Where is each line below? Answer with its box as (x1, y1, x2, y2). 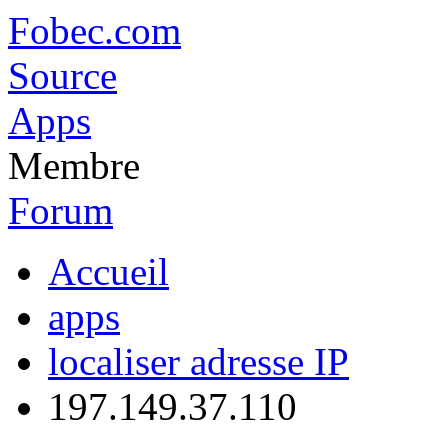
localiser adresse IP (48, 340, 349, 383)
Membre (8, 144, 140, 187)
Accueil (48, 250, 169, 293)
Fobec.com (8, 9, 181, 52)
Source (8, 54, 117, 97)
